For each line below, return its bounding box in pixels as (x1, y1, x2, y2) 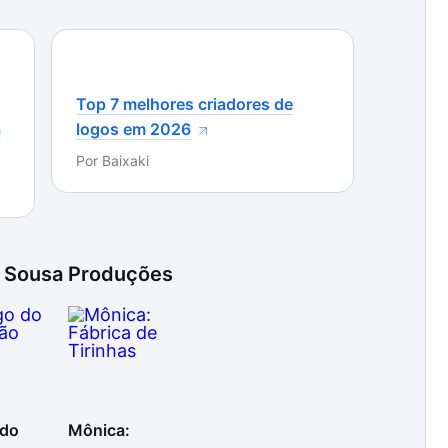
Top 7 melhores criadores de (76, 94, 293, 114)
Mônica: (68, 420, 130, 440)
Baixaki (102, 152, 149, 169)
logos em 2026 (76, 119, 191, 139)
